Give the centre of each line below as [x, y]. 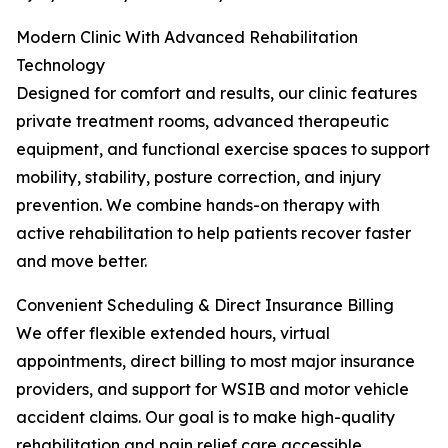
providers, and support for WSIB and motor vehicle [212, 389]
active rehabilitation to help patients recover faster [213, 233]
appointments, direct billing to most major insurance [215, 361]
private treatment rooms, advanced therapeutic [202, 121]
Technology [60, 65]
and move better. [81, 261]
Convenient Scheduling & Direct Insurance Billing [205, 305]
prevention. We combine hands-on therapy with [198, 205]
